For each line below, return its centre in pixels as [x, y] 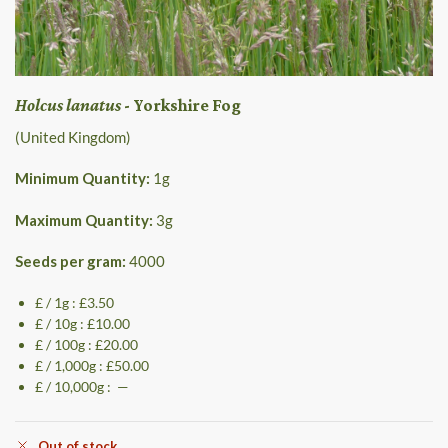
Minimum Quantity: [82, 178]
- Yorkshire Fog [182, 104]
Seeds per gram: [70, 261]
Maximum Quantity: [84, 219]
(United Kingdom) [73, 136]
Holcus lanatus [69, 104]
